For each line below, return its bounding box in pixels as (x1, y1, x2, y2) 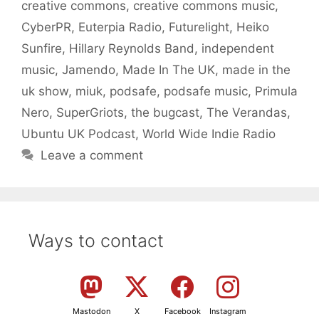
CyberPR (21, 19, 71, 34)
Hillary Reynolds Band (69, 41, 194, 56)
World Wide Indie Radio (142, 126, 276, 141)
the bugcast (131, 105, 199, 120)
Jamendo (62, 62, 115, 77)
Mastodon (72, 305, 110, 316)
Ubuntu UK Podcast (21, 126, 135, 141)
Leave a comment (41, 147, 144, 162)
